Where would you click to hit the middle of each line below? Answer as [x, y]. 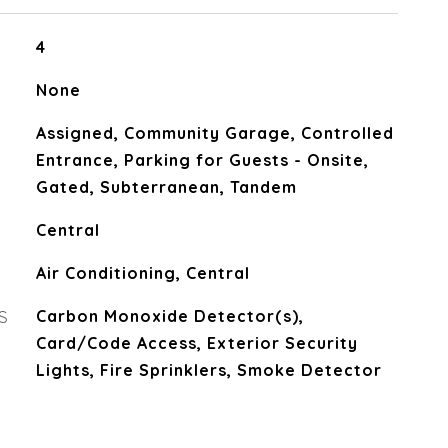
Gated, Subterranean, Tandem [166, 187]
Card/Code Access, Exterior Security [196, 343]
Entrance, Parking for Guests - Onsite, [202, 160]
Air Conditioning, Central [142, 273]
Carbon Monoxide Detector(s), [169, 316]
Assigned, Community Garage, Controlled [214, 133]
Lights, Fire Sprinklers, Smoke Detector [208, 370]
